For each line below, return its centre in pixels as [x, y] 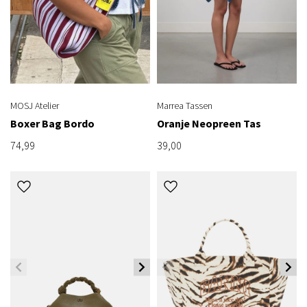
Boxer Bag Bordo [52, 123]
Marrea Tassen [185, 105]
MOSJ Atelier [35, 105]
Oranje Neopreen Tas [209, 123]
